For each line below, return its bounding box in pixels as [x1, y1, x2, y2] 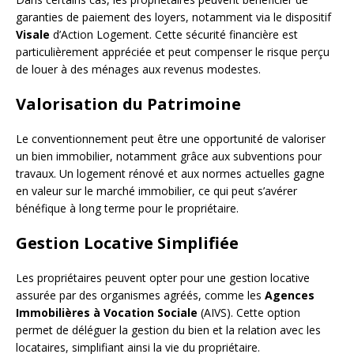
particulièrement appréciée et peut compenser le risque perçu [16, 43, 330, 59]
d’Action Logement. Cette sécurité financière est [50, 26, 298, 42]
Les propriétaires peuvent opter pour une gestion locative [16, 269, 310, 285]
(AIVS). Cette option [198, 304, 300, 320]
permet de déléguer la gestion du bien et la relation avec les [16, 322, 321, 337]
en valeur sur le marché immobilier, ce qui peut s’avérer [16, 183, 297, 198]
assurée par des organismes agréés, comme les [16, 287, 265, 303]
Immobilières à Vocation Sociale [16, 304, 198, 320]
